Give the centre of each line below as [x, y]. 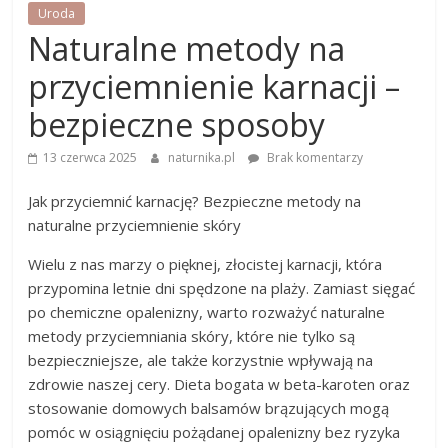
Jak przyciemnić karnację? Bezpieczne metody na [195, 201]
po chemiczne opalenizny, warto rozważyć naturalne [207, 312]
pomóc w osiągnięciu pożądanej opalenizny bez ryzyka [214, 432]
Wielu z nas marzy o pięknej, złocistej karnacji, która [205, 264]
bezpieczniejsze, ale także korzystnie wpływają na [201, 360]
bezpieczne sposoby [177, 125]
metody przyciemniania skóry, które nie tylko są [192, 336]
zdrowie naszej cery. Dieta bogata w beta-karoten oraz [219, 384]
